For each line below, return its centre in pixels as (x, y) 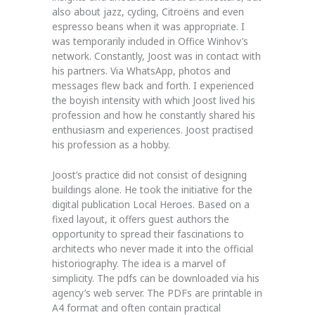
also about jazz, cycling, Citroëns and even (148, 11)
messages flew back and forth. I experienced (153, 85)
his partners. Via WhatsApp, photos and (141, 70)
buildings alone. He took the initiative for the (152, 189)
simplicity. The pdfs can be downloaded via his (156, 278)
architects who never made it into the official (153, 248)
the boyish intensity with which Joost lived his (154, 100)
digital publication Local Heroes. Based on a (151, 204)
